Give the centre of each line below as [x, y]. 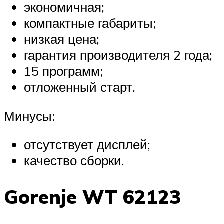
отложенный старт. [80, 87]
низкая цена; [62, 39]
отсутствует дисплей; [87, 145]
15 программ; [63, 71]
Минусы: [29, 116]
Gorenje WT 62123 [93, 197]
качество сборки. [74, 161]
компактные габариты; [90, 23]
